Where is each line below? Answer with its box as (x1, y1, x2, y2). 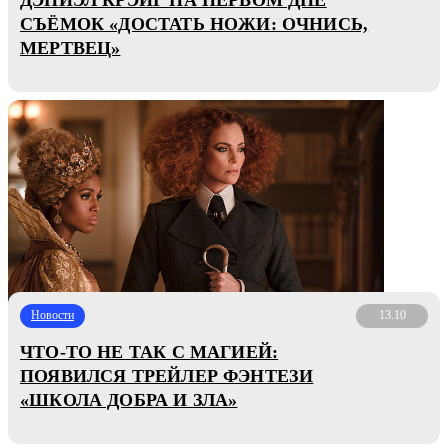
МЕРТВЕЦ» (20, 37, 121, 58)
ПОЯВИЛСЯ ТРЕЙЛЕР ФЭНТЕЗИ (20, 365, 314, 386)
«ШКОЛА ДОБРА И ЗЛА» (20, 389, 238, 410)
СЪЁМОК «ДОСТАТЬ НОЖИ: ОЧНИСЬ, (20, 13, 369, 34)
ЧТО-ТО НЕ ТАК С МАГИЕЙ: (20, 341, 279, 362)
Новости (31, 308, 74, 323)
